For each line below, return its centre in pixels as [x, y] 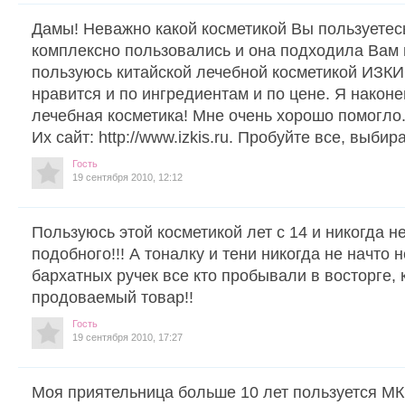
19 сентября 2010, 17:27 [127, 337]
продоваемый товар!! [113, 297]
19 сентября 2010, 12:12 [127, 177]
